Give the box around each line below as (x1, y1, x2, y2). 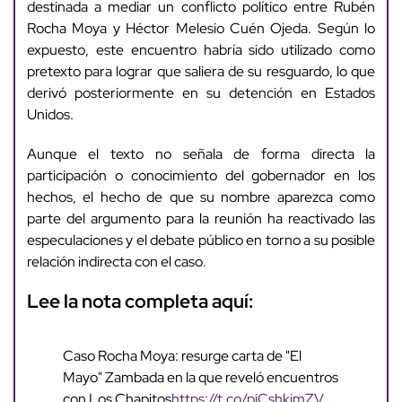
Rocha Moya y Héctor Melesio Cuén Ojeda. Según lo (26, 19, 376, 39)
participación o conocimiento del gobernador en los (26, 166, 376, 186)
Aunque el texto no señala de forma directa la (26, 144, 376, 164)
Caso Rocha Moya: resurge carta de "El (62, 346, 301, 366)
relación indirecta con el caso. (26, 252, 206, 272)
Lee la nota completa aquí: (26, 289, 257, 314)
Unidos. (26, 105, 74, 125)
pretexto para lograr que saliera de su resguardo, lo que (26, 62, 376, 82)
